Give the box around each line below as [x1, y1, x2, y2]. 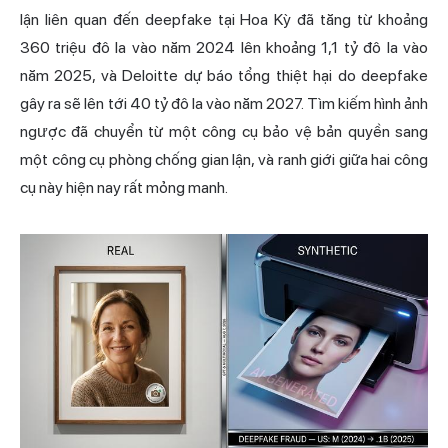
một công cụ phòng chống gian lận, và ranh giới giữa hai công [20, 150, 428, 170]
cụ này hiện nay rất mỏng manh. [20, 178, 228, 198]
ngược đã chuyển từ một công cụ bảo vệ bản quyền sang [20, 122, 428, 142]
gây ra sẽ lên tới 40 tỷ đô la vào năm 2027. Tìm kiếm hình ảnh [20, 94, 428, 114]
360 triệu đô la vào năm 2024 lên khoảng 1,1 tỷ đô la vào [20, 38, 428, 58]
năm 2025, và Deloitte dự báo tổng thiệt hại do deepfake [20, 66, 428, 86]
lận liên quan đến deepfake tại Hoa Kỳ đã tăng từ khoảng [20, 10, 428, 30]
